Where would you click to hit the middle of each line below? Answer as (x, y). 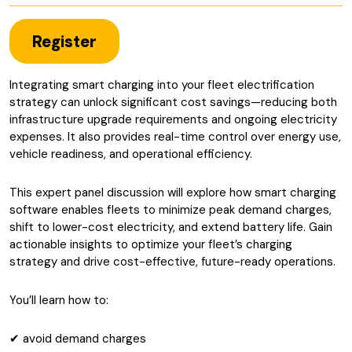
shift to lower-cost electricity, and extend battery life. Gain (171, 227)
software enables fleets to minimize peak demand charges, (170, 210)
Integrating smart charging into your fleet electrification (162, 85)
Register (64, 41)
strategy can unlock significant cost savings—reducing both (173, 102)
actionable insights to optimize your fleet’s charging (151, 244)
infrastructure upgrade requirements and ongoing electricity (173, 119)
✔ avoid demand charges (78, 339)
